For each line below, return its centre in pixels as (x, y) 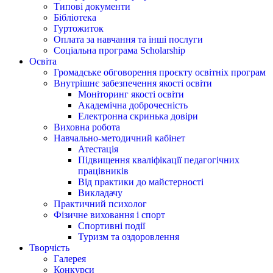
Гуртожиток (79, 28)
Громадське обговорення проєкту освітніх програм (161, 72)
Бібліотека (75, 17)
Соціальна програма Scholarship (119, 50)
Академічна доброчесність (133, 105)
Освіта (43, 61)
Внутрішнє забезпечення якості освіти (133, 83)
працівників (103, 171)
